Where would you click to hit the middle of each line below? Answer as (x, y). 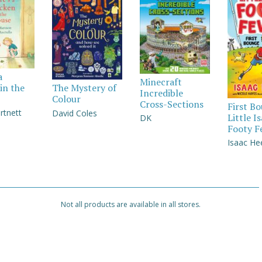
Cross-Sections (171, 104)
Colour (66, 99)
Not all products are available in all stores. (131, 204)
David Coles (74, 113)
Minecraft (161, 82)
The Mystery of (84, 88)
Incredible (161, 93)
